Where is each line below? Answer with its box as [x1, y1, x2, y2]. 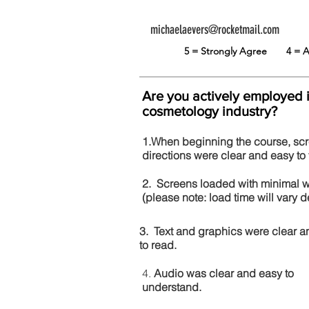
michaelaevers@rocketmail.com [150, 22, 279, 37]
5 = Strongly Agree [183, 45, 286, 57]
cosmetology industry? [142, 103, 277, 119]
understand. [142, 280, 201, 294]
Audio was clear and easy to [154, 266, 294, 280]
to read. [139, 238, 177, 252]
